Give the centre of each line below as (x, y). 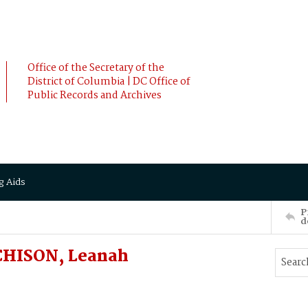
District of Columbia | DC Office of (109, 82)
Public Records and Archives (95, 96)
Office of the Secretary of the (96, 68)
